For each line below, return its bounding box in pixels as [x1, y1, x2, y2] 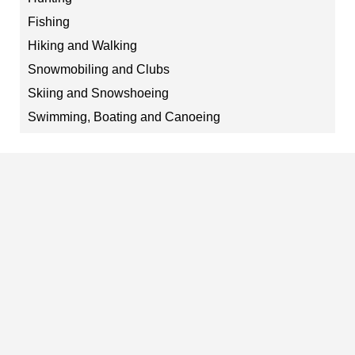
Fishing [28, 15, 70, 29]
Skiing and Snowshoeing [28, 86, 169, 100]
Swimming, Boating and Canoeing [28, 110, 220, 124]
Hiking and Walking [28, 39, 137, 52]
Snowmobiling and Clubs [28, 63, 170, 76]
